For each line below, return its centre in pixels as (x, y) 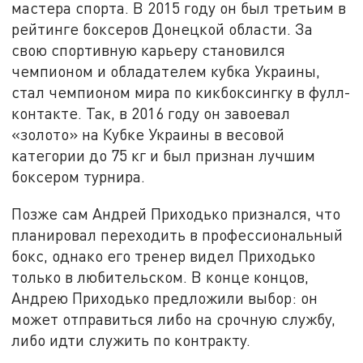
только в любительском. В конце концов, (160, 276)
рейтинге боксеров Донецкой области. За (162, 29)
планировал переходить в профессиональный (177, 234)
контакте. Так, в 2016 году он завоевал (151, 113)
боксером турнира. (79, 177)
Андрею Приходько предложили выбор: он (165, 297)
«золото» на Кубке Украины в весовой (148, 135)
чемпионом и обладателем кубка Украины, (166, 71)
